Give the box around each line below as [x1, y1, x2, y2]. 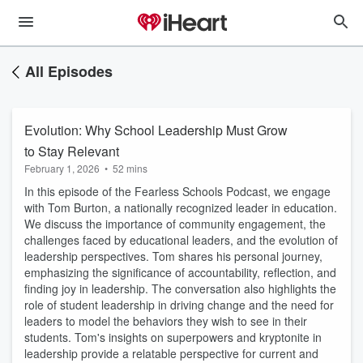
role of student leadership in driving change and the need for [24, 297, 334, 313]
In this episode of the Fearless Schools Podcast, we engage [24, 183, 331, 199]
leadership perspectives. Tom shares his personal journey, [24, 248, 322, 264]
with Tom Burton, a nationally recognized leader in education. [24, 199, 337, 216]
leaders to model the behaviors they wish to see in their [24, 313, 307, 329]
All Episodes [25, 61, 113, 82]
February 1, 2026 [24, 161, 100, 175]
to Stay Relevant [24, 142, 119, 160]
